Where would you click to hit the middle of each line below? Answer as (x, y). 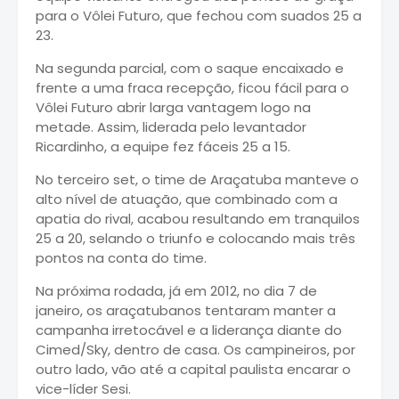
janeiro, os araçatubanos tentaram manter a (186, 310)
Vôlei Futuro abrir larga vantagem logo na (173, 107)
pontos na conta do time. (121, 257)
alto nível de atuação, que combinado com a (187, 199)
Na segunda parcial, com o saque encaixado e (190, 68)
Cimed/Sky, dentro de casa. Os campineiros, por (195, 349)
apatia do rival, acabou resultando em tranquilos (198, 218)
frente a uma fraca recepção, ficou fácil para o (192, 87)
